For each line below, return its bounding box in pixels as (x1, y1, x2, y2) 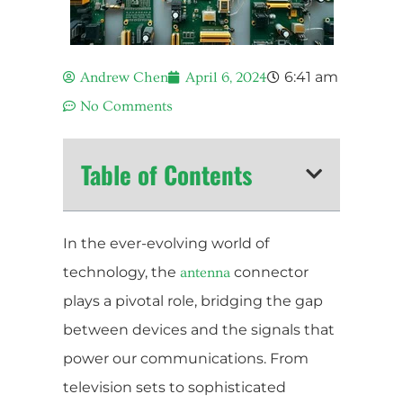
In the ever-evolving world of (63, 234, 269, 252)
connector (230, 263, 309, 281)
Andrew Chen (80, 68, 168, 85)
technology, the (63, 263, 180, 281)
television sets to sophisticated (63, 378, 286, 396)
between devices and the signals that (63, 320, 335, 338)
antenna (180, 264, 230, 281)
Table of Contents (81, 156, 252, 193)
